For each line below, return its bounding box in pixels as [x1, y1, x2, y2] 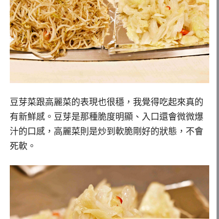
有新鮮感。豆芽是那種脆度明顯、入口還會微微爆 [10, 112, 203, 122]
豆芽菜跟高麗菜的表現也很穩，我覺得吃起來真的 [10, 97, 203, 108]
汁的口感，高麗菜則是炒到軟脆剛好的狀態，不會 [10, 127, 203, 137]
